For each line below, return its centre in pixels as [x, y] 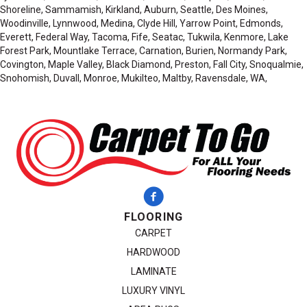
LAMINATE [153, 272]
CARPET [153, 233]
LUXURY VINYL [153, 291]
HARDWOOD [153, 253]
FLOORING [153, 217]
